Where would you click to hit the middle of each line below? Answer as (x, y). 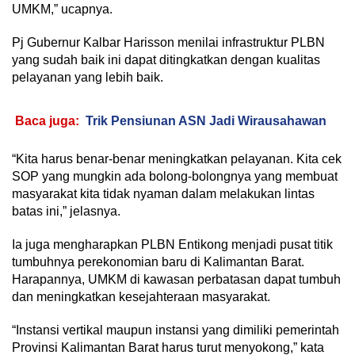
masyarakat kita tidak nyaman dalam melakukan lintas (163, 194)
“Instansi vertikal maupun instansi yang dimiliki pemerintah (176, 330)
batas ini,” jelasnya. (66, 212)
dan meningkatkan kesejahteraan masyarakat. (141, 297)
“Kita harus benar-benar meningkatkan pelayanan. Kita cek (177, 159)
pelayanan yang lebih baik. (88, 78)
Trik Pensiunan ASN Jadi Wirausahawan (206, 121)
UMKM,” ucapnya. (62, 10)
